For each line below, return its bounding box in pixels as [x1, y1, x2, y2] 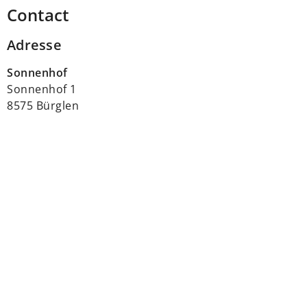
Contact [7, 3, 69, 26]
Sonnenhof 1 [7, 82, 77, 97]
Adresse [7, 36, 62, 54]
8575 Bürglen [7, 98, 79, 113]
